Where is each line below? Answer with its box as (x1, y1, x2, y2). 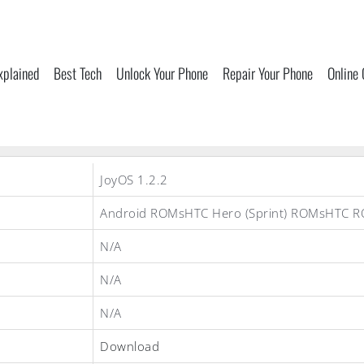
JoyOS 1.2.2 (100, 171, 168, 188)
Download (100, 338, 159, 354)
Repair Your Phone (223, 63, 313, 84)
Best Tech (54, 63, 102, 84)
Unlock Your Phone (116, 63, 208, 84)
